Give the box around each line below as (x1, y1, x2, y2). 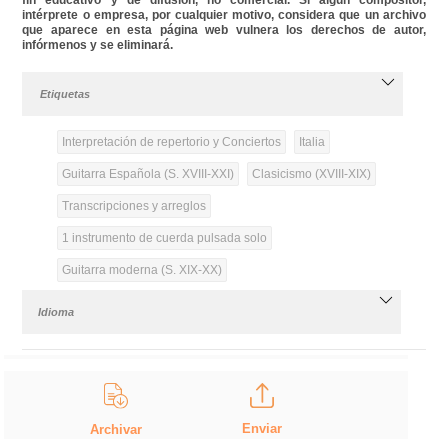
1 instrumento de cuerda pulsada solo (61, 230, 267, 245)
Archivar (90, 422, 143, 438)
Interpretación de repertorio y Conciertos (61, 134, 281, 149)
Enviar (241, 420, 282, 436)
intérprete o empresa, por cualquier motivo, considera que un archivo (22, 7, 426, 22)
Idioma (38, 305, 75, 318)
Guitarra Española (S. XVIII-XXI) (61, 166, 234, 181)
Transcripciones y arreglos (61, 198, 206, 213)
